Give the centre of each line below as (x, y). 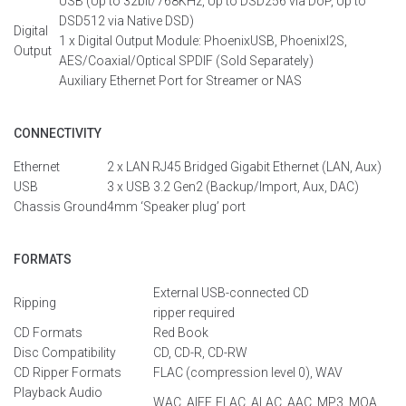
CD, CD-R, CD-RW (200, 353)
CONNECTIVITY (58, 133)
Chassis (39, 207)
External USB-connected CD (231, 293)
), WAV (324, 372)
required (212, 313)
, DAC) (342, 187)
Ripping (35, 303)
